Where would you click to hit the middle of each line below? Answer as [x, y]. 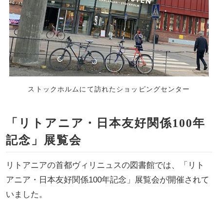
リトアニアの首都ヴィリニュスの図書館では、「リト [105, 165]
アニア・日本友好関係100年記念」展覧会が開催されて [107, 180]
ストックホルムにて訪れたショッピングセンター [109, 89]
